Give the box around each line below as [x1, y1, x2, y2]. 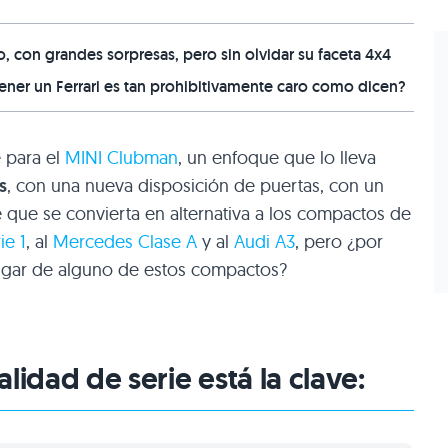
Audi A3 [234, 230, 295, 254]
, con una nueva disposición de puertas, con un [7, 174, 384, 198]
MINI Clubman [65, 146, 178, 170]
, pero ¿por [295, 230, 383, 254]
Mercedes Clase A [53, 230, 197, 254]
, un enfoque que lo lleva [178, 146, 376, 170]
